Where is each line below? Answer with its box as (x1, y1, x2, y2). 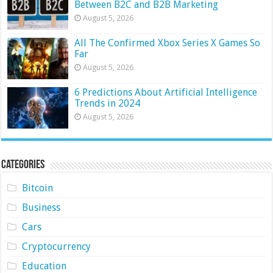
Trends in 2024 (74, 97, 141, 110)
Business (21, 202, 60, 214)
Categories (1, 159, 45, 172)
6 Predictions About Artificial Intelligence (74, 87, 258, 99)
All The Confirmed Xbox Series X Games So (74, 37, 261, 49)
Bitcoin (21, 182, 53, 194)
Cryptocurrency (21, 241, 91, 253)
